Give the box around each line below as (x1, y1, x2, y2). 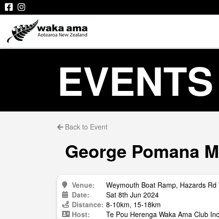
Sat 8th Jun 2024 (106, 190, 159, 199)
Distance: (72, 199, 104, 209)
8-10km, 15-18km (106, 199, 161, 209)
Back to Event (63, 122, 108, 131)
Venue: (72, 180, 95, 190)
